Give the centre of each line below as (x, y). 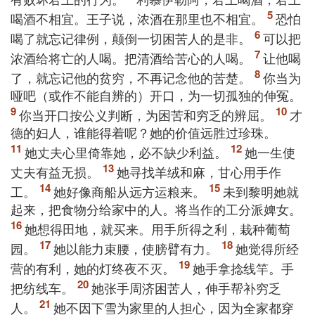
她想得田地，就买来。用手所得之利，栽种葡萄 (157, 229)
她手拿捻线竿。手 (243, 268)
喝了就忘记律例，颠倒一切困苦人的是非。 (131, 38)
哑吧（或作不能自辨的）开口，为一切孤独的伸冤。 (156, 95)
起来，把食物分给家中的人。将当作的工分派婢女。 (156, 209)
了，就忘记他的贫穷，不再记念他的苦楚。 (131, 77)
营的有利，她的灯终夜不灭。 (93, 268)
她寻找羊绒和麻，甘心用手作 (199, 172)
